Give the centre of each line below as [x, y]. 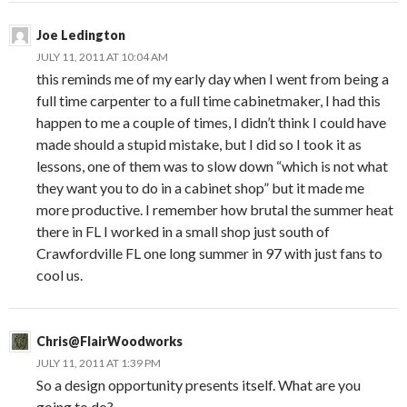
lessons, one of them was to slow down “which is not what [212, 165]
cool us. [60, 274]
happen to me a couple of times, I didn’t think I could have [211, 122]
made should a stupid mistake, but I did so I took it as [199, 144]
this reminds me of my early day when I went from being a [213, 78]
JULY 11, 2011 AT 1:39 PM [99, 362]
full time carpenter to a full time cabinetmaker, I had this [208, 100]
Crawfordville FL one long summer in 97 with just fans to [209, 253]
